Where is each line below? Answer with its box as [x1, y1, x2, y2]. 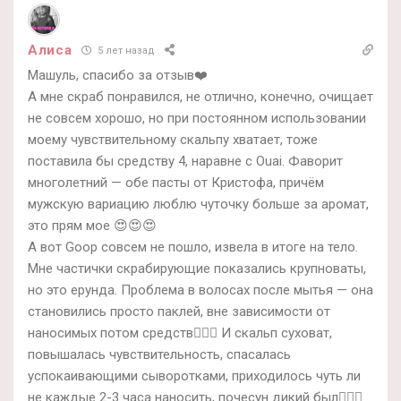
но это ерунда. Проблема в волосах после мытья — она [28, 281, 373, 298]
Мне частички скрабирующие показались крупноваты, [28, 260, 366, 277]
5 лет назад [94, 45, 155, 57]
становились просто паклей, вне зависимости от [28, 303, 330, 320]
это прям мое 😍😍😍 [28, 217, 157, 234]
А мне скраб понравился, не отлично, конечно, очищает [28, 88, 373, 105]
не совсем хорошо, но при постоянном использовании [28, 109, 366, 126]
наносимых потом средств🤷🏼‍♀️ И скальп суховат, [28, 324, 332, 341]
